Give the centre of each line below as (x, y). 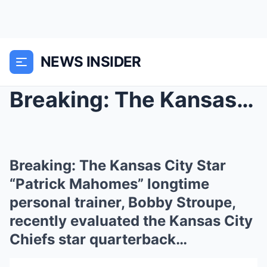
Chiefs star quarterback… (98, 239)
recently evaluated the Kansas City (131, 221)
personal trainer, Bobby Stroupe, (122, 202)
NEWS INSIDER (91, 62)
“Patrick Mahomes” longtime (109, 184)
